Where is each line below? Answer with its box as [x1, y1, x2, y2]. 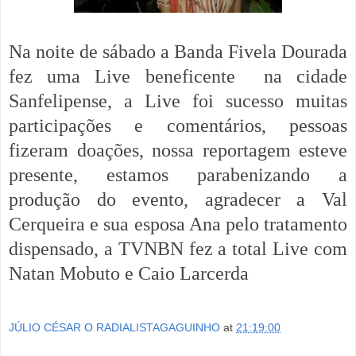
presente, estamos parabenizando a [9, 164, 347, 185]
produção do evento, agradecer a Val [9, 188, 347, 210]
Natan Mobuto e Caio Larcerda [9, 262, 253, 284]
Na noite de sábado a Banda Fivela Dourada [9, 41, 347, 62]
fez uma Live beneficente [9, 65, 250, 87]
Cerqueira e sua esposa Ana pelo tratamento [9, 213, 347, 234]
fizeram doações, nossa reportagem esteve [9, 139, 347, 161]
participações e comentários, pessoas [9, 114, 347, 136]
